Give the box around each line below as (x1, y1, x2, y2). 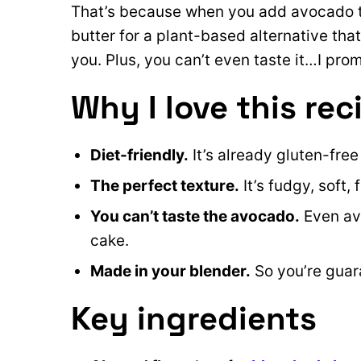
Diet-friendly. (90, 146, 189, 164)
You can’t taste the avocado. (90, 207, 300, 226)
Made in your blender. (90, 262, 251, 280)
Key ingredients (71, 298, 317, 339)
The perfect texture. (90, 176, 239, 195)
